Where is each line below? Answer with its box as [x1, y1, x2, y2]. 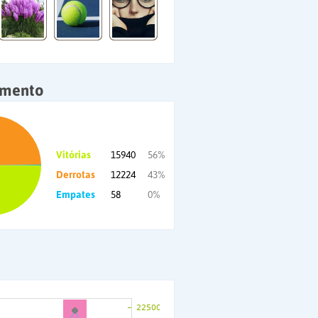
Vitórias [56, 149, 91, 160]
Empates [56, 189, 95, 200]
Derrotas [56, 169, 95, 180]
